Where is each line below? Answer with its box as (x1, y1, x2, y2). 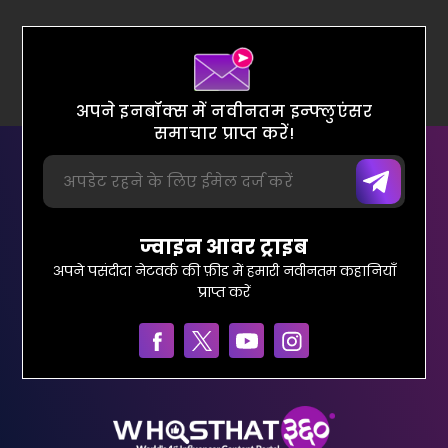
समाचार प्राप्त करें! (153, 122, 295, 146)
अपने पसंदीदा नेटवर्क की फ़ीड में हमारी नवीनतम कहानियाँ (52, 261, 396, 282)
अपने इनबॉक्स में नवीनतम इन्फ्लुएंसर (75, 100, 373, 124)
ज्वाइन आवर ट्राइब (139, 233, 309, 262)
